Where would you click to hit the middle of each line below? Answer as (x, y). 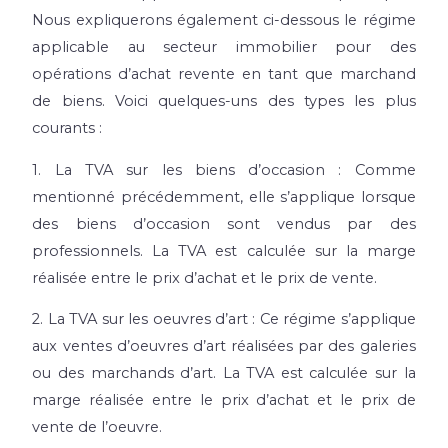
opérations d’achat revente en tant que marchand (224, 73)
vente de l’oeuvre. (97, 427)
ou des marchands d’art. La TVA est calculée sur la (224, 373)
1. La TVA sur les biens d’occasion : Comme (224, 169)
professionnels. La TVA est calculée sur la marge (224, 250)
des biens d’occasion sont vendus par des (224, 223)
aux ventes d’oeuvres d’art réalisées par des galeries (224, 346)
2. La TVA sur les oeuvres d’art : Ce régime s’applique (224, 319)
